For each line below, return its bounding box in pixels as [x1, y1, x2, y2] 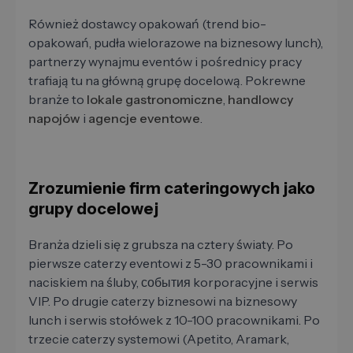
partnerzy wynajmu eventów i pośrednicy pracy [28, 54, 302, 70]
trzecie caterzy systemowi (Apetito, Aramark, [28, 331, 289, 347]
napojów [28, 110, 80, 127]
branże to [28, 91, 87, 108]
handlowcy [228, 91, 293, 108]
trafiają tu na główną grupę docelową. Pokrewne [28, 72, 306, 89]
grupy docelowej [28, 199, 158, 219]
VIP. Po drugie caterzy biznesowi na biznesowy [28, 293, 297, 310]
